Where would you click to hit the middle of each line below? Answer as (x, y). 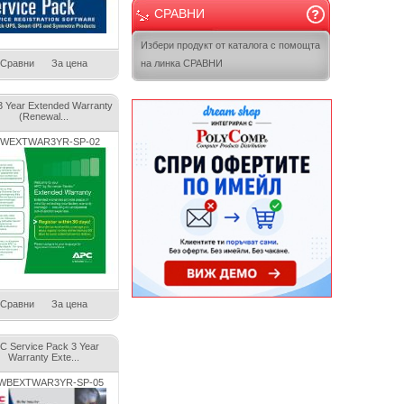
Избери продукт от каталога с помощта (230, 45)
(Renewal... (43, 116)
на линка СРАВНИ (182, 63)
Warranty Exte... (43, 357)
